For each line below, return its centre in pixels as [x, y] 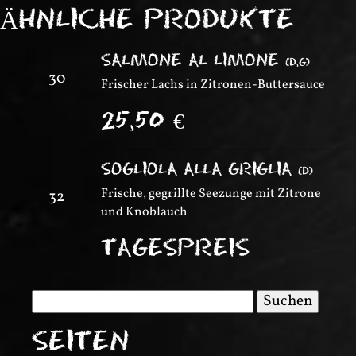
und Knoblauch [144, 213]
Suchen [56, 298]
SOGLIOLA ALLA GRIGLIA [199, 169]
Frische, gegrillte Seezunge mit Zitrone [211, 194]
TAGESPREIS [175, 248]
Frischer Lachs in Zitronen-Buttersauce [213, 85]
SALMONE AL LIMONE [193, 60]
